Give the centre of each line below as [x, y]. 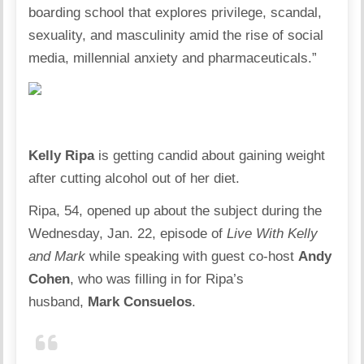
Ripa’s [225, 279]
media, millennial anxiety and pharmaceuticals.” [173, 58]
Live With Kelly [273, 234]
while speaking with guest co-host [192, 256]
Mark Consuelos [140, 302]
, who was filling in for [138, 279]
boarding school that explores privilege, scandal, [175, 13]
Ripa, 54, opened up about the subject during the [175, 211]
